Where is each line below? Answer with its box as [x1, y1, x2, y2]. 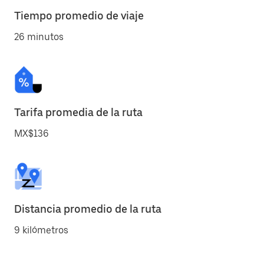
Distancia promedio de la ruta [14, 203, 161, 215]
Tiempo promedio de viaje [14, 9, 144, 22]
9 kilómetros [14, 225, 68, 236]
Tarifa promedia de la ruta [14, 106, 143, 118]
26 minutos [14, 31, 64, 42]
